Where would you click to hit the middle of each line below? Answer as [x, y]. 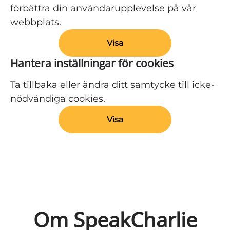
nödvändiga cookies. [58, 99]
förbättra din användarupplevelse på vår [103, 8]
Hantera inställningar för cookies [92, 63]
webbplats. [36, 22]
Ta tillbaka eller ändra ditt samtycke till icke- [112, 85]
